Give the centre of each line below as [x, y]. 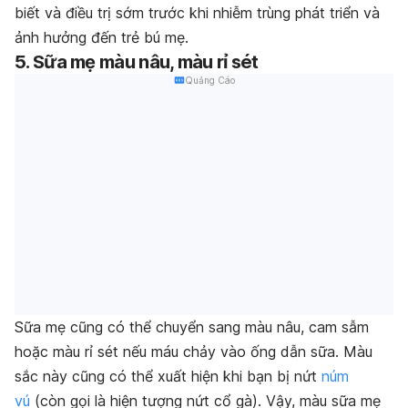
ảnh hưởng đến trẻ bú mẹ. [102, 37]
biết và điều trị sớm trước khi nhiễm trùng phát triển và [197, 12]
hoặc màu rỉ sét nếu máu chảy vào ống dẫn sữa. [179, 352]
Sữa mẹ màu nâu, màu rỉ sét [145, 61]
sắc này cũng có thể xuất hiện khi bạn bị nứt [168, 377]
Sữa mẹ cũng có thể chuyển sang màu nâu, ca [170, 327]
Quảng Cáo [209, 80]
